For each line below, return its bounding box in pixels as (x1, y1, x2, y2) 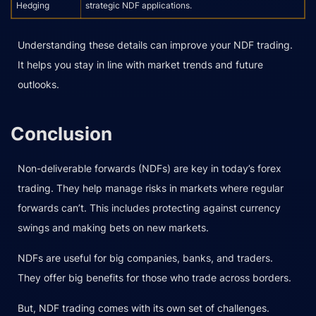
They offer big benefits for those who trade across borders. (18, 271, 291, 284)
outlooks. (18, 78, 59, 90)
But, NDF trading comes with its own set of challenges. (18, 301, 269, 314)
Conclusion (11, 122, 112, 145)
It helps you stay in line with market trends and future (18, 58, 263, 71)
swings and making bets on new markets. (18, 221, 209, 233)
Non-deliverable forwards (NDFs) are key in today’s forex (18, 162, 281, 174)
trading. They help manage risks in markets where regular (18, 181, 284, 194)
